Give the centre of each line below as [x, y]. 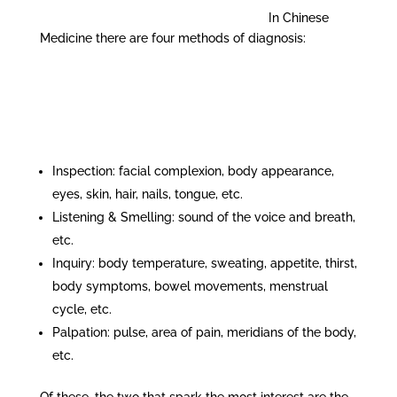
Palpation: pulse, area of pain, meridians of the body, [204, 332]
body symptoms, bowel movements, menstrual [190, 286]
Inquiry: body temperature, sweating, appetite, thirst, [204, 263]
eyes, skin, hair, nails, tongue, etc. [147, 194]
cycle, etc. [82, 309]
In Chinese [298, 18]
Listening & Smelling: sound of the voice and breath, [203, 217]
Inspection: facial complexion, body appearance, [193, 171]
